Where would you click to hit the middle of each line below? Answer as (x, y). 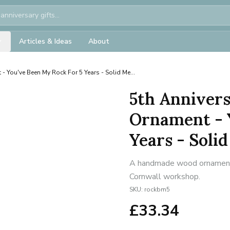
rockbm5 (157, 189)
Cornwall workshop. (165, 177)
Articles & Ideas (45, 41)
